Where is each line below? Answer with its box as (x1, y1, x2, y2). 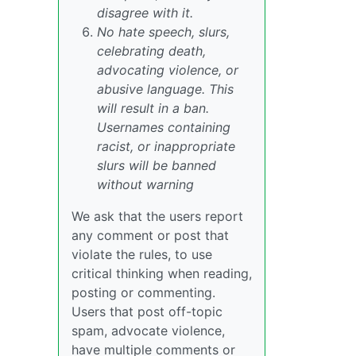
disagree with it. (97, 5, 193, 21)
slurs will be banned (97, 157, 216, 174)
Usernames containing (97, 119, 230, 136)
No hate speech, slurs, (97, 24, 230, 41)
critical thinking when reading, (72, 265, 252, 282)
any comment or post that (72, 227, 229, 244)
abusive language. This (97, 81, 234, 98)
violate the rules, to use (72, 246, 212, 263)
